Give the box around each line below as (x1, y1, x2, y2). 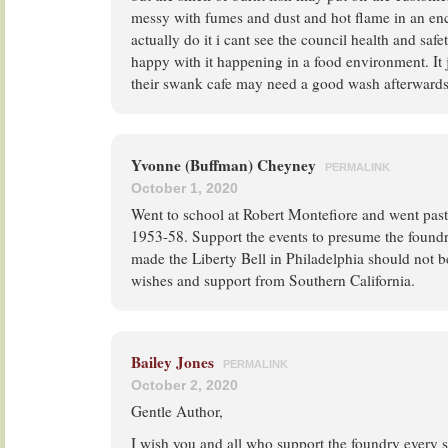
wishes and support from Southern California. (131, 270, 415, 290)
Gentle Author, (131, 401, 223, 421)
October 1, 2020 (131, 180, 238, 196)
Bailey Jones (131, 351, 214, 373)
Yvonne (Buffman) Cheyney (131, 154, 320, 176)
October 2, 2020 (131, 377, 238, 393)
